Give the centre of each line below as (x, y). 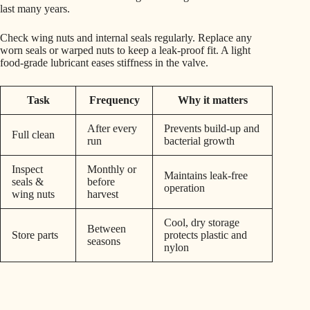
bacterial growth (199, 141)
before (101, 182)
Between (107, 229)
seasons (104, 241)
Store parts (35, 235)
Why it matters (212, 100)
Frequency (114, 100)
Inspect (27, 170)
